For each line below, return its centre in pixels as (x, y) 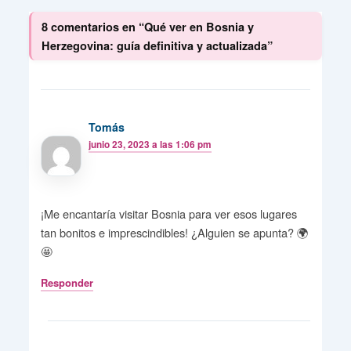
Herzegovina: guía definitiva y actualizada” (157, 45)
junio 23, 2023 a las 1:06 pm (150, 145)
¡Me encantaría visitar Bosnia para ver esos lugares (168, 214)
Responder (67, 283)
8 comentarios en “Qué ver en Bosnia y (148, 26)
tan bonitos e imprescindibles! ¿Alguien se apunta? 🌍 (174, 233)
